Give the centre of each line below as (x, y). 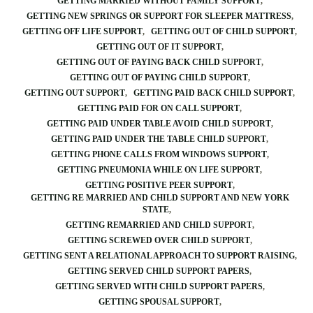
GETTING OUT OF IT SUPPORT (159, 47)
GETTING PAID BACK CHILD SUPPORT (213, 93)
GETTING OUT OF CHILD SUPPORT (223, 31)
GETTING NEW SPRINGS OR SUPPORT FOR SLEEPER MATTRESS (159, 16)
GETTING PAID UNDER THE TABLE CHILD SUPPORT (159, 139)
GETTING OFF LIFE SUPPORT (82, 31)
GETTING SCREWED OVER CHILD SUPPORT (159, 240)
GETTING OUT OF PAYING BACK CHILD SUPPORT (159, 62)
